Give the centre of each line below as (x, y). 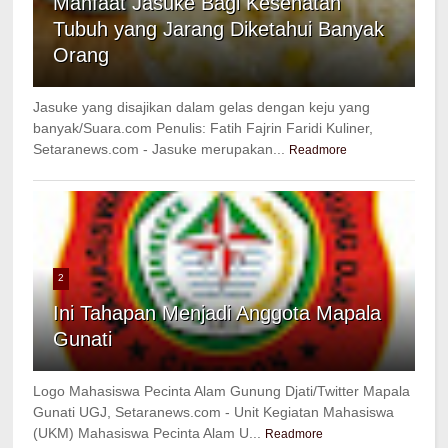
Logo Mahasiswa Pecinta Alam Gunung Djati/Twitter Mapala (222, 391)
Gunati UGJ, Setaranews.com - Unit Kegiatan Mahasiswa (214, 412)
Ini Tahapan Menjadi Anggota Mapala (217, 313)
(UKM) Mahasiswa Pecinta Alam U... (147, 433)
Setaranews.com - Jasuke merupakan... (159, 149)
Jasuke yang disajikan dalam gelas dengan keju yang (202, 107)
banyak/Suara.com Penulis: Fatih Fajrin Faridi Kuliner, (203, 128)
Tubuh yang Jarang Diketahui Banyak (219, 29)
